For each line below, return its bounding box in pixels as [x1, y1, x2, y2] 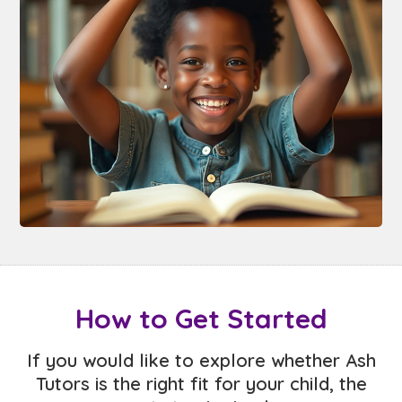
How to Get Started [74, 301, 328, 336]
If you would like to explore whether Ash [26, 348, 376, 371]
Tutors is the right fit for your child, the [35, 371, 367, 395]
